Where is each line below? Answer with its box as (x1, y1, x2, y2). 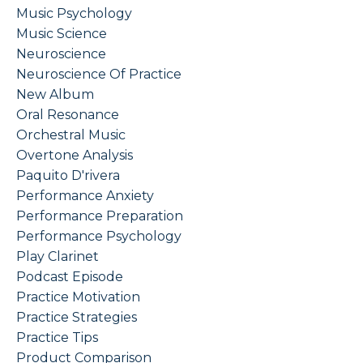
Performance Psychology (16, 228, 181, 244)
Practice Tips (16, 329, 98, 345)
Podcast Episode (16, 268, 123, 284)
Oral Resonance (16, 106, 119, 122)
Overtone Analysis (16, 147, 133, 163)
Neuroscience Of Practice (16, 66, 181, 82)
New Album (16, 86, 94, 102)
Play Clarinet (16, 248, 99, 264)
